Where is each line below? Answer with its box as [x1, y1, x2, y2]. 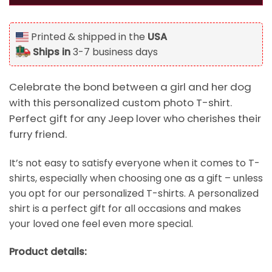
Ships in [33, 45, 70, 59]
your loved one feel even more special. [9, 216, 193, 231]
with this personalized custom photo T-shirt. [9, 95, 232, 110]
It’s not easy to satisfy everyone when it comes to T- [9, 155, 260, 170]
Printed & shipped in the [29, 30, 148, 44]
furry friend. [9, 127, 67, 142]
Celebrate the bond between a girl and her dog [9, 80, 251, 95]
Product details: [9, 244, 87, 259]
